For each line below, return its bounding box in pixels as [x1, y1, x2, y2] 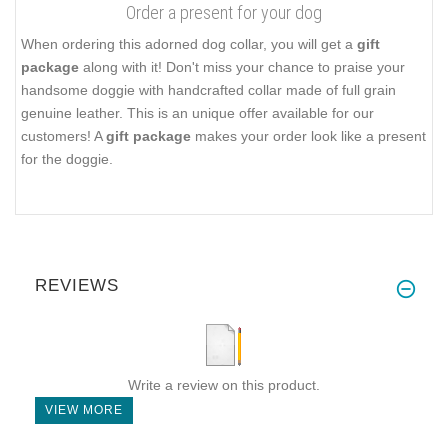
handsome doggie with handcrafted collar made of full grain [21, 81, 396, 98]
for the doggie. [21, 150, 113, 167]
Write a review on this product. [128, 376, 320, 393]
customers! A [21, 127, 106, 144]
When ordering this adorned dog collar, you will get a [21, 35, 357, 52]
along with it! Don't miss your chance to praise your [79, 58, 405, 75]
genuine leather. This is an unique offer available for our [21, 104, 374, 121]
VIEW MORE [45, 402, 123, 417]
